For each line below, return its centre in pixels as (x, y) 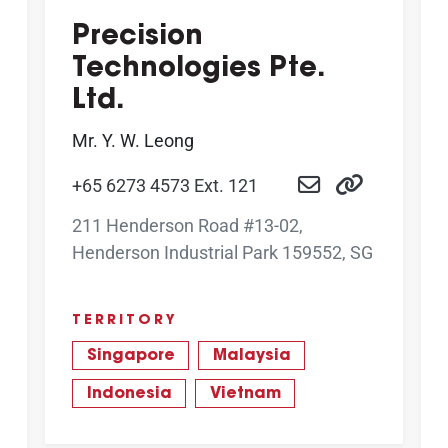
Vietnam (245, 394)
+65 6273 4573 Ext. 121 (165, 185)
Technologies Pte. (198, 69)
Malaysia (251, 356)
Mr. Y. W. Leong (133, 140)
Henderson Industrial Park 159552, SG (222, 253)
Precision (137, 37)
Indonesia (129, 394)
